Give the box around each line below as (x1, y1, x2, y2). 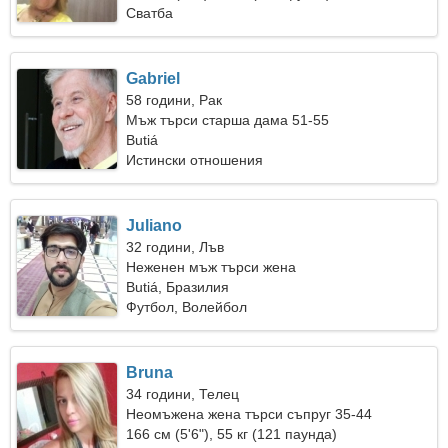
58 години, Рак (126, 92, 223, 108)
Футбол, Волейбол (126, 299, 248, 315)
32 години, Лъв (126, 239, 225, 255)
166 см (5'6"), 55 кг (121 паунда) (126, 426, 338, 442)
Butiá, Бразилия (126, 279, 230, 295)
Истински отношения (126, 152, 264, 168)
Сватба (126, 5, 174, 21)
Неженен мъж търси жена (126, 259, 297, 275)
